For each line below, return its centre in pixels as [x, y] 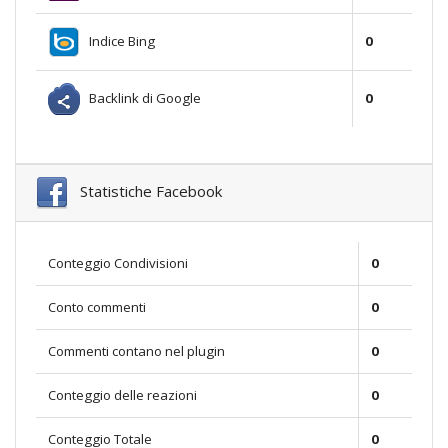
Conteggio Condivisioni [118, 263]
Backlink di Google [140, 97]
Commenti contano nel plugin [136, 351]
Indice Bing [117, 40]
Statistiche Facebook [145, 191]
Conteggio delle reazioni [122, 395]
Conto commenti [97, 307]
